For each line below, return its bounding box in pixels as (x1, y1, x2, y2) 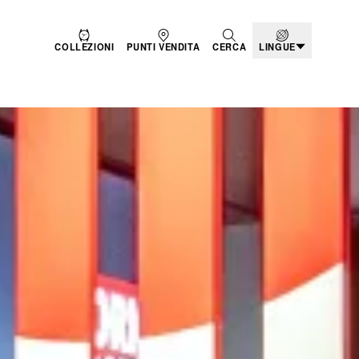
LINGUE (259, 40, 296, 53)
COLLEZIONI (54, 40, 115, 53)
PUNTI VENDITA (127, 40, 200, 53)
